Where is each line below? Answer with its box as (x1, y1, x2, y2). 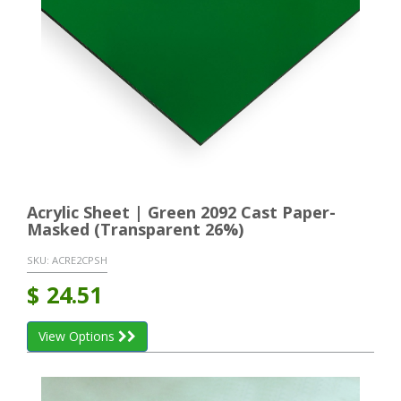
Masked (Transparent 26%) (27, 218, 243, 240)
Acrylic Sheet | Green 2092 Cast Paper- (27, 200, 336, 223)
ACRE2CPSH (52, 252, 107, 267)
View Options (38, 328, 118, 346)
